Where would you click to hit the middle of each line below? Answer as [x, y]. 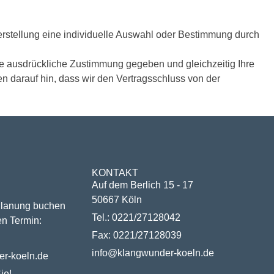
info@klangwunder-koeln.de [153, 253]
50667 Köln [117, 199]
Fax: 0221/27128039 [137, 235]
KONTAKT [115, 172]
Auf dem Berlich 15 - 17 [143, 185]
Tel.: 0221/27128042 [136, 217]
